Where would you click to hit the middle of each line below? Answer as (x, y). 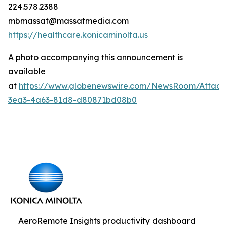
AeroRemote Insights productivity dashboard (107, 221)
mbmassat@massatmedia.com (68, 21)
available (27, 71)
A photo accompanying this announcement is (96, 57)
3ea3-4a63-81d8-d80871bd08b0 (72, 100)
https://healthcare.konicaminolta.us (78, 35)
